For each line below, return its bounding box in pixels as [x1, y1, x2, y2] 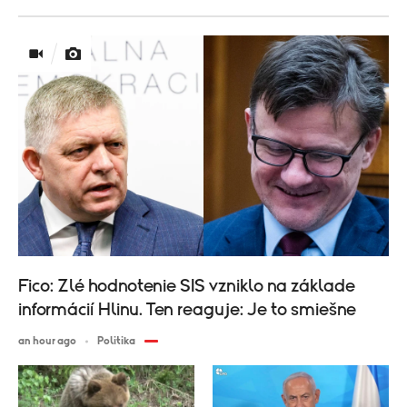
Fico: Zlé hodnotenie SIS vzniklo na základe [18, 277, 355, 296]
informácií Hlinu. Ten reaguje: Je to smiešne [18, 301, 356, 320]
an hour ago [18, 335, 76, 347]
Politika [97, 335, 135, 347]
